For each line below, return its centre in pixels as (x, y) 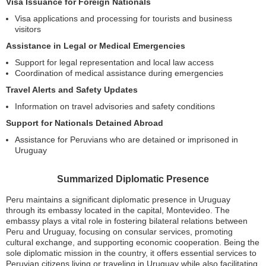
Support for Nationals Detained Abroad (85, 123)
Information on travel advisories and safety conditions (115, 106)
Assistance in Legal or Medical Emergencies (96, 45)
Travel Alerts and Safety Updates (72, 89)
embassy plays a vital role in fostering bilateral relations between (127, 221)
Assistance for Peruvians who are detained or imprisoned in (126, 139)
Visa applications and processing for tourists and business (123, 18)
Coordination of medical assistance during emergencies (119, 73)
